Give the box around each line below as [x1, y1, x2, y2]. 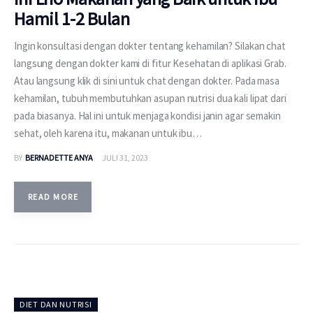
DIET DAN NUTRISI [20, 298, 92, 310]
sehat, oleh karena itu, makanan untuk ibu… [14, 126, 202, 140]
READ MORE [28, 191, 78, 202]
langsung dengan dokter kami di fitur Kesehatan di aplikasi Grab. [14, 56, 286, 70]
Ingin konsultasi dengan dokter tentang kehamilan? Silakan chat [14, 38, 286, 52]
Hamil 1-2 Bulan [14, 6, 130, 30]
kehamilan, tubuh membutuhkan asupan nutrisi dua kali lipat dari [14, 91, 286, 105]
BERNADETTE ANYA [24, 152, 93, 163]
